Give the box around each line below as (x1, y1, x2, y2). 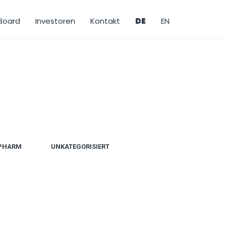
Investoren (35, 16, 75, 26)
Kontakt (90, 16, 120, 26)
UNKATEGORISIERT (50, 143, 109, 150)
